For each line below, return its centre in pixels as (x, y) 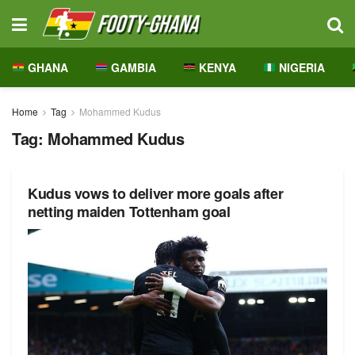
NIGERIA (300, 67)
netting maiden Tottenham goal (129, 212)
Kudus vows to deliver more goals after (156, 193)
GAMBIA (132, 67)
